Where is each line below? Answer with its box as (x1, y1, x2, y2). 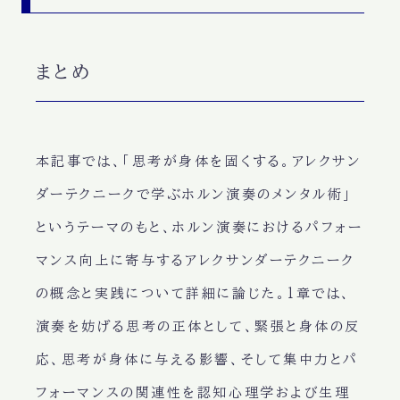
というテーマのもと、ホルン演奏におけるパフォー (35, 221, 363, 235)
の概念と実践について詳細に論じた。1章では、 (35, 287, 352, 301)
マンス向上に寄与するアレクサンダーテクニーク (35, 254, 355, 268)
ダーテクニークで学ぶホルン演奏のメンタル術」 (35, 187, 353, 202)
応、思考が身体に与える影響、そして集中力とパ (35, 353, 359, 367)
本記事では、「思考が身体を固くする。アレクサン (35, 154, 362, 169)
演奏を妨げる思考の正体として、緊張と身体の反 (35, 320, 361, 334)
